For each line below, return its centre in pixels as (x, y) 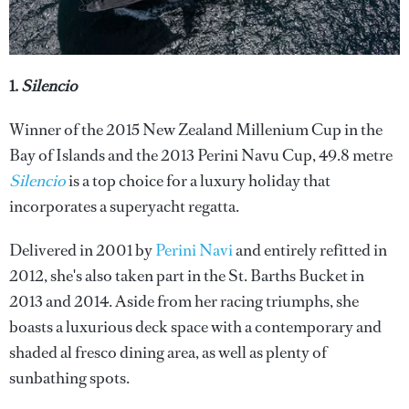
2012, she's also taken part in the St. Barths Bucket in (187, 275)
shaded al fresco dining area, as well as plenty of (168, 352)
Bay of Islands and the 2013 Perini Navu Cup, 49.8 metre (201, 155)
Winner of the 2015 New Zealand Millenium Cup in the (196, 129)
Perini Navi (194, 250)
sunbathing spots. (69, 378)
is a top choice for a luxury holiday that (198, 180)
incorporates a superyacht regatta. (124, 206)
